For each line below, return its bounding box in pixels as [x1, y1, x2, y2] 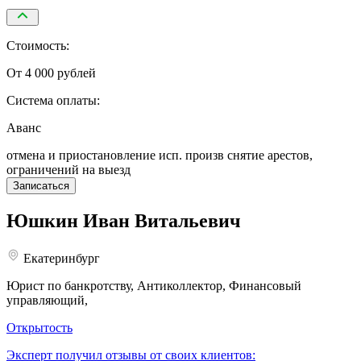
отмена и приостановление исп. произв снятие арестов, [6, 147, 313, 162]
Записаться [13, 179, 69, 192]
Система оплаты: [6, 93, 100, 107]
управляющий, [6, 293, 88, 307]
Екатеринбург [20, 251, 100, 265]
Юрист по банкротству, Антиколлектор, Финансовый [6, 278, 301, 293]
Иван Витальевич [78, 210, 241, 231]
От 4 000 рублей [6, 65, 96, 80]
